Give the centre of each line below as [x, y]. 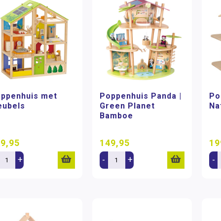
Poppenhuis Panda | [140, 96]
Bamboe [116, 116]
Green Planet [127, 106]
